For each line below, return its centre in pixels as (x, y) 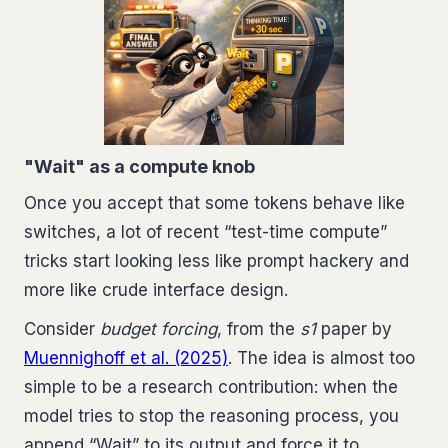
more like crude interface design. (156, 289)
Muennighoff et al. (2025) (126, 357)
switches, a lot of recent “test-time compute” (205, 231)
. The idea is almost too (321, 357)
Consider (62, 328)
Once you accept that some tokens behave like (214, 202)
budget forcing (158, 328)
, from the (258, 328)
